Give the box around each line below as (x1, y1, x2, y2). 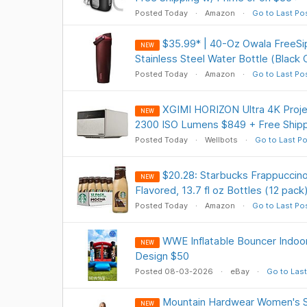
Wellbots (204, 135, 238, 145)
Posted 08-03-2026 (134, 267, 215, 276)
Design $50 (134, 249, 189, 262)
